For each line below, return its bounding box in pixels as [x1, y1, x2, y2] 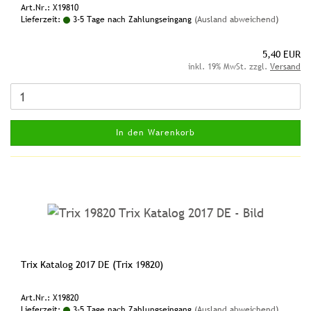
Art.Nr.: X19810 [21, 1, 78, 14]
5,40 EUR [262, 48, 301, 60]
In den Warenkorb [116, 126, 195, 139]
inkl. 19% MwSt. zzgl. [188, 60, 270, 73]
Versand [270, 60, 301, 73]
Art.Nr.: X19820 [21, 292, 78, 304]
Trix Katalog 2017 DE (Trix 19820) [21, 258, 163, 271]
